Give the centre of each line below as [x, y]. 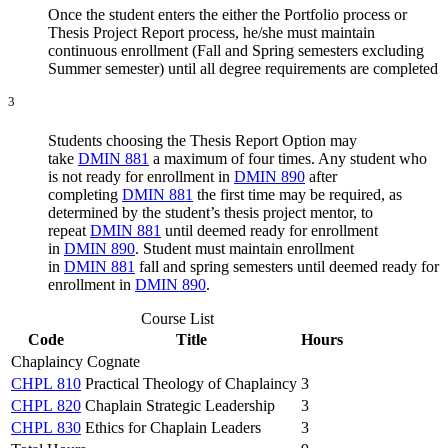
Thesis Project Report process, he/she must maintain [211, 32]
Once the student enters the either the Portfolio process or [227, 14]
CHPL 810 [46, 384]
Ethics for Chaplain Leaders [173, 428]
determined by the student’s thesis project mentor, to [210, 213]
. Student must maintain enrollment [244, 249]
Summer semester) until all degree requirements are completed [243, 68]
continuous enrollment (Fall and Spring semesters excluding [236, 50]
